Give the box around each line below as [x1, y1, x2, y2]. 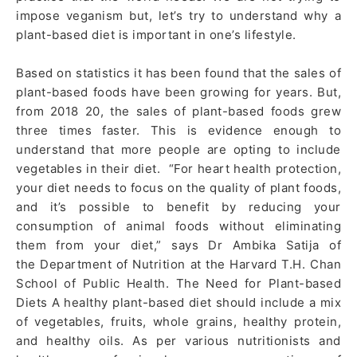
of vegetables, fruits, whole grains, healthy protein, [16, 314, 341, 330]
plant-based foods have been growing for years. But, [16, 84, 341, 100]
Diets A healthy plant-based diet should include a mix [16, 295, 341, 311]
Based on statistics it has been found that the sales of [16, 65, 341, 81]
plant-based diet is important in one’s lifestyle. [16, 27, 300, 43]
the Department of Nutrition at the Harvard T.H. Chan [16, 257, 341, 273]
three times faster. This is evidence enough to [16, 123, 341, 139]
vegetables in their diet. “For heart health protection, [16, 161, 341, 177]
